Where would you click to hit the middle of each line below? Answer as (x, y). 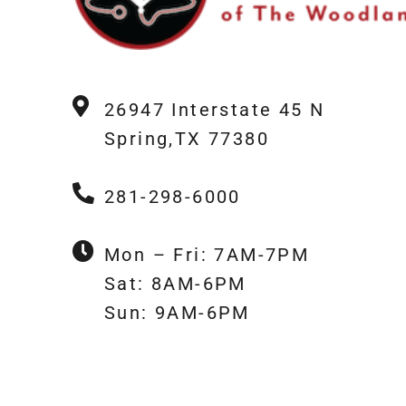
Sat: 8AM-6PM (175, 284)
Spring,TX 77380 (187, 139)
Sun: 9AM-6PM (177, 313)
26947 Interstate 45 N (215, 110)
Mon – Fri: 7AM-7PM (207, 255)
